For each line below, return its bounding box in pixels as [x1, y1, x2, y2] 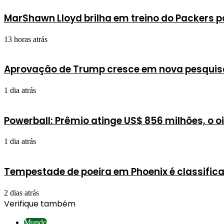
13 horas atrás [4, 34, 47, 43]
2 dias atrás [4, 188, 39, 197]
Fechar [3, 209, 25, 218]
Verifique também [4, 197, 75, 209]
